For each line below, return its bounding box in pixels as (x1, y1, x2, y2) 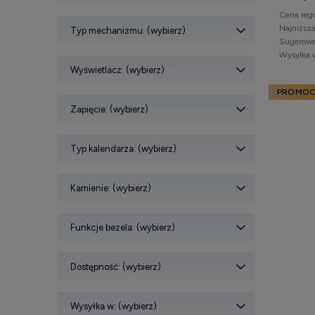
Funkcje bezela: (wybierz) (70, 221, 175, 233)
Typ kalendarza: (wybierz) (70, 143, 176, 154)
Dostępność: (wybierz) (70, 261, 161, 272)
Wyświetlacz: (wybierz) (70, 64, 165, 75)
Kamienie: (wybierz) (70, 182, 151, 193)
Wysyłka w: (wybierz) (70, 300, 157, 311)
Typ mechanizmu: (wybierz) (70, 25, 186, 36)
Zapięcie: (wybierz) (70, 103, 148, 115)
